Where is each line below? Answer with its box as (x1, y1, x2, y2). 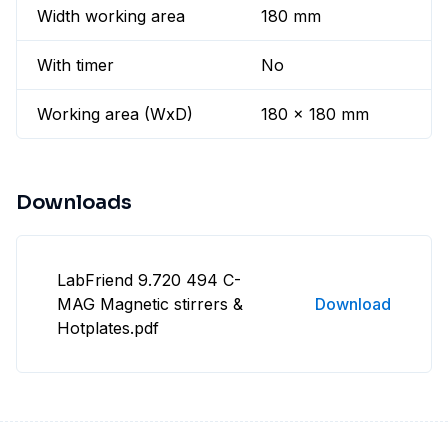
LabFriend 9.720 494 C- (57, 270, 241, 291)
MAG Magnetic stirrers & (57, 294, 243, 315)
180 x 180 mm (261, 104, 370, 125)
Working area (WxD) (37, 104, 193, 125)
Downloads (16, 190, 132, 216)
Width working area (37, 6, 185, 27)
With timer (37, 55, 114, 76)
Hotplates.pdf (57, 318, 159, 339)
